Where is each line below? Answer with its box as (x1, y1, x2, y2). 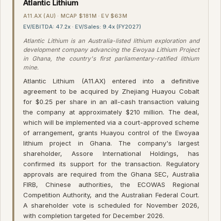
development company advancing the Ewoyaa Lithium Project (23, 45, 199, 53)
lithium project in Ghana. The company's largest (23, 139, 199, 147)
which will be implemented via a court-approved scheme (23, 118, 199, 126)
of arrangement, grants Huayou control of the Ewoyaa (23, 128, 199, 137)
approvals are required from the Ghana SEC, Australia (23, 170, 199, 178)
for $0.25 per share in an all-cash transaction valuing (23, 97, 199, 106)
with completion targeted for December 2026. (23, 211, 164, 220)
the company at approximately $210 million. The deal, (23, 108, 199, 116)
